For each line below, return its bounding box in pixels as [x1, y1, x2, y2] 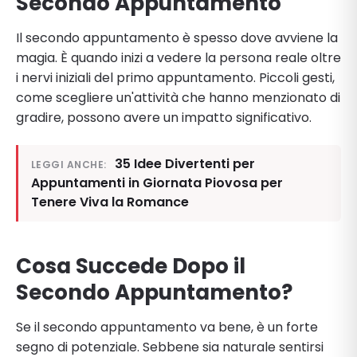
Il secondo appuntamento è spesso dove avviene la [16, 28, 338, 47]
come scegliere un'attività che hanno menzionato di [16, 88, 340, 107]
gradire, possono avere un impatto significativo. [16, 108, 312, 127]
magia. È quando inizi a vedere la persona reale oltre [16, 48, 341, 67]
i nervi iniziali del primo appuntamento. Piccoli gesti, [16, 68, 335, 87]
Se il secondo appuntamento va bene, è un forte [16, 317, 318, 336]
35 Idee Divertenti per [114, 154, 255, 173]
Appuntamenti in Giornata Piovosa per [31, 173, 283, 192]
